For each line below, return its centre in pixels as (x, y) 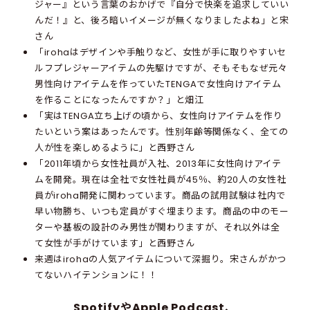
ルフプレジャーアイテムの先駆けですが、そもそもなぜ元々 (161, 68)
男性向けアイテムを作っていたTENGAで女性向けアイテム (158, 84)
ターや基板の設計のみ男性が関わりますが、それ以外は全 (157, 227)
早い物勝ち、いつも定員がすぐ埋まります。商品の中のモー (162, 211)
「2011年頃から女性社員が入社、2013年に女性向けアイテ (158, 163)
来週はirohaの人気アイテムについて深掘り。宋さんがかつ (161, 259)
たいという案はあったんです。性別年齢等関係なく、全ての (162, 131)
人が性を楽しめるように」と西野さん (115, 147)
